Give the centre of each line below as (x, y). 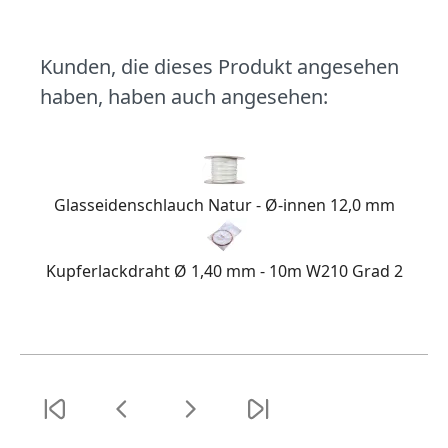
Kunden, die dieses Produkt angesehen (219, 66)
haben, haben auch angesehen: (184, 96)
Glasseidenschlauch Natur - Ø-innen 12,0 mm (224, 204)
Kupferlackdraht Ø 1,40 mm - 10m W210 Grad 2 (224, 270)
